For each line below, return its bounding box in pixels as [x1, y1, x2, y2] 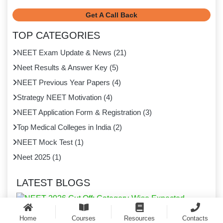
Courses [72, 215, 96, 222]
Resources [124, 215, 155, 222]
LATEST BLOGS [16, 177, 90, 189]
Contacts [182, 215, 208, 222]
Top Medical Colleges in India [17, 123, 111, 132]
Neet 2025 [17, 153, 50, 162]
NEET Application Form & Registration [17, 108, 141, 117]
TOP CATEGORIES [12, 30, 100, 41]
